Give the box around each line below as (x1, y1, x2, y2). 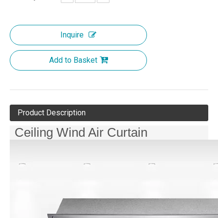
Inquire (60, 30, 84, 39)
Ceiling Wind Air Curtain (15, 125, 147, 140)
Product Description (18, 108, 86, 117)
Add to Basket (49, 55, 97, 65)
